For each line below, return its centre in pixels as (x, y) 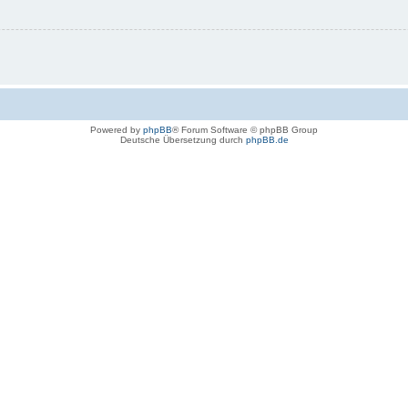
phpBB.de (267, 140)
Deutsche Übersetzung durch (183, 140)
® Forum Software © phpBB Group (245, 130)
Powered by (117, 130)
